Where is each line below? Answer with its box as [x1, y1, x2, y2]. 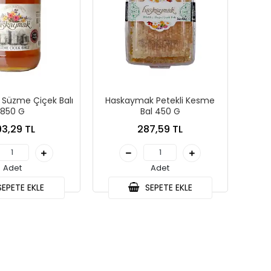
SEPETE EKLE [142, 181, 192, 194]
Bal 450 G [140, 105, 180, 118]
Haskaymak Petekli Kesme [105, 94, 215, 107]
